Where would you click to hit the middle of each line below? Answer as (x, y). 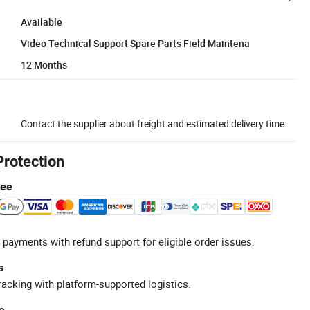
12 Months (44, 64)
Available (42, 21)
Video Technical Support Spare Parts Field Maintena (135, 43)
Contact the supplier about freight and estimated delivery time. (154, 123)
